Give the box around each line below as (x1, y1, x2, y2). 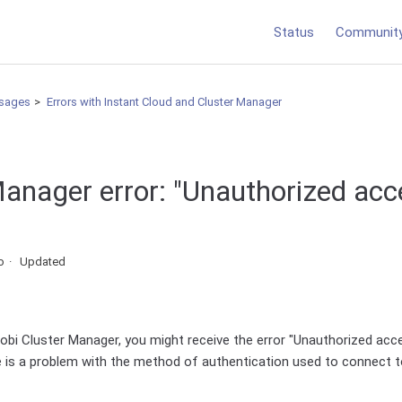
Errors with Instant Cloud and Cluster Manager (47, 95, 282, 109)
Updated (20, 255, 66, 269)
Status (274, 23, 314, 40)
